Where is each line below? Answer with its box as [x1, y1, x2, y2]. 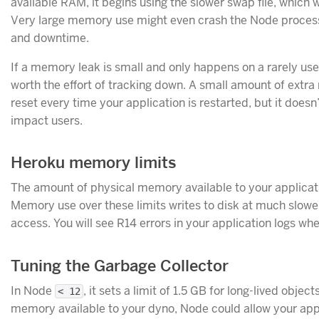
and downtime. [11, 30, 89, 46]
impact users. [11, 113, 83, 128]
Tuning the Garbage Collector [11, 255, 229, 276]
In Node [11, 283, 55, 298]
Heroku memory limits [11, 152, 177, 173]
